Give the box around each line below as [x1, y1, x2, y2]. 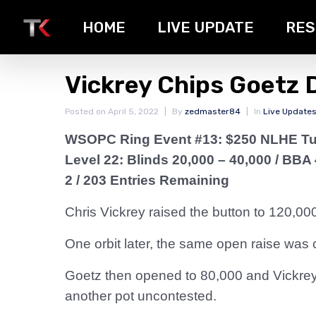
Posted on [65, 107, 108, 116]
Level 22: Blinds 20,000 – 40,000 [65, 152, 275, 167]
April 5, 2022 [108, 107, 159, 116]
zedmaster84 [185, 107, 241, 116]
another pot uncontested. [65, 288, 217, 303]
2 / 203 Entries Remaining [65, 173, 229, 188]
